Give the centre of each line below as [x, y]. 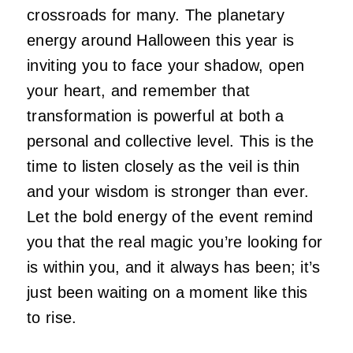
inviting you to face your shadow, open [166, 66]
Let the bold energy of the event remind [170, 217]
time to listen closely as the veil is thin [163, 167]
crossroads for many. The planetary [156, 15]
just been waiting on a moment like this [167, 293]
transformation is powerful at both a [156, 116]
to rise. [54, 318]
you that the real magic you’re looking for [175, 242]
